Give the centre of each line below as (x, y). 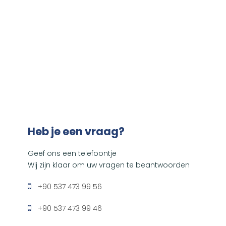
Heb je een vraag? (76, 131)
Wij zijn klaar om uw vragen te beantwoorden (109, 165)
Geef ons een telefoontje (72, 153)
